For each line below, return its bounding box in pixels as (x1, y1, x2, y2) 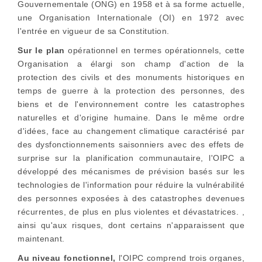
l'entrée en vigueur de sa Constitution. (18, 26, 170, 36)
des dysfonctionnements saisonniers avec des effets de (18, 140, 244, 149)
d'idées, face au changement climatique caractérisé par (18, 126, 244, 136)
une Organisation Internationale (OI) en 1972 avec (18, 13, 244, 22)
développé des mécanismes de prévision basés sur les (18, 167, 244, 176)
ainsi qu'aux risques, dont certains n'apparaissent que (18, 220, 244, 230)
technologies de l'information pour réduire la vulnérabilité (18, 180, 244, 189)
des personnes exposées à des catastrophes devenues (18, 194, 244, 203)
